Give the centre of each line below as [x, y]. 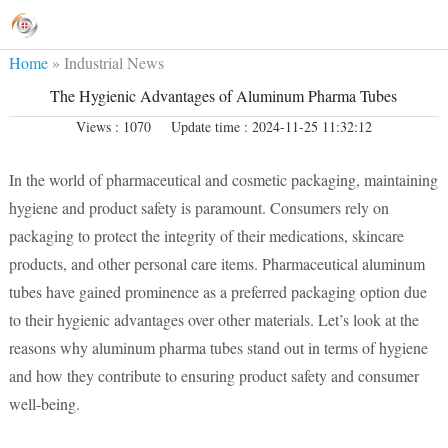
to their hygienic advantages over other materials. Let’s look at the [213, 319]
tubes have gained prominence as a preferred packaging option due [217, 291]
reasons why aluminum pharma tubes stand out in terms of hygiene [218, 347]
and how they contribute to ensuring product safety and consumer [213, 375]
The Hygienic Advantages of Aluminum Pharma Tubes [224, 95]
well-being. [44, 403]
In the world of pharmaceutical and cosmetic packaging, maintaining [223, 179]
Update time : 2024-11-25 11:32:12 [271, 126]
